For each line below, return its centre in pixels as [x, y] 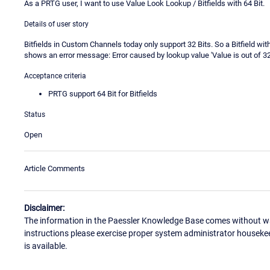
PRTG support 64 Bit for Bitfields [103, 93]
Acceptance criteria [55, 76]
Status [35, 114]
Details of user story [56, 24]
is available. [46, 246]
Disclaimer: [44, 208]
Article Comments [55, 168]
